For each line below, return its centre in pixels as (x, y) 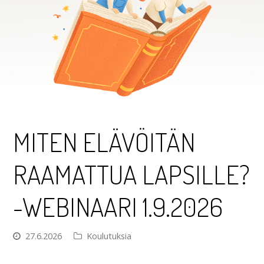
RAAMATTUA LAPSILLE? (132, 174)
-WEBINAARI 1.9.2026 (118, 207)
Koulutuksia (109, 236)
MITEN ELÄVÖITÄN (104, 142)
